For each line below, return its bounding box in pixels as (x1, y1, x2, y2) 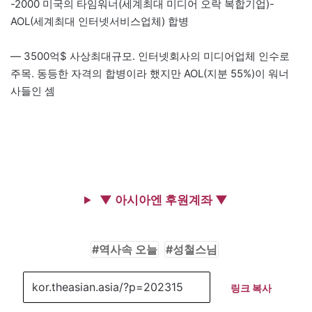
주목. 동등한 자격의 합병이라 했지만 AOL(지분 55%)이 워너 (10, 66, 289, 80)
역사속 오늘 (98, 242, 157, 256)
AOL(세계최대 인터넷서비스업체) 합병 (10, 14, 189, 28)
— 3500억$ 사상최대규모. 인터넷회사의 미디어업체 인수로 (10, 49, 290, 63)
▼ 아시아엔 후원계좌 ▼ (97, 192, 228, 207)
